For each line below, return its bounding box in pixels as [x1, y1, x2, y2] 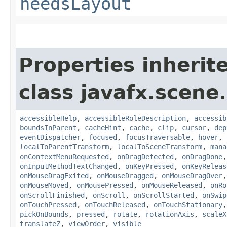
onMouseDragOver [162, 172, 222, 180]
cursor [182, 124, 206, 132]
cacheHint [85, 124, 121, 132]
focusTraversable [125, 133, 190, 142]
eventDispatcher [20, 133, 81, 142]
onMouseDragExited [20, 172, 89, 180]
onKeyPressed [125, 162, 174, 171]
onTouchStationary [154, 201, 222, 209]
